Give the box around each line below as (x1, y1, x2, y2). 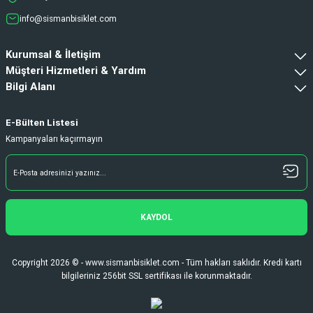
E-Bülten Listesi (6, 117, 78, 129)
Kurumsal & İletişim (6, 48, 101, 61)
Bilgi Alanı (6, 80, 55, 94)
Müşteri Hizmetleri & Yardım (6, 64, 146, 78)
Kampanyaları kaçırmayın (6, 134, 103, 145)
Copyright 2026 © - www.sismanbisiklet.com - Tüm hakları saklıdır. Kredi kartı (11, 258, 302, 268)
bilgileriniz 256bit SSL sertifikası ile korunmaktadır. (61, 271, 252, 282)
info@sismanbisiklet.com (20, 13, 117, 24)
